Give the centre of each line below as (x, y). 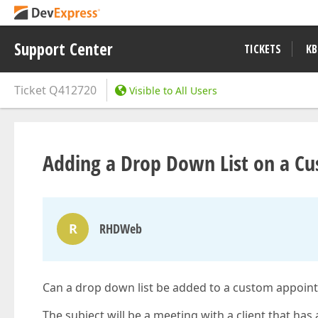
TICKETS (263, 49)
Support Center (64, 49)
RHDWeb (121, 229)
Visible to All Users (173, 91)
